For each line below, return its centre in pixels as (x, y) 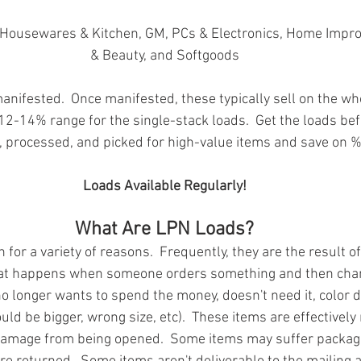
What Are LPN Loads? (164, 230)
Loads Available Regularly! (164, 187)
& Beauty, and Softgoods (164, 56)
